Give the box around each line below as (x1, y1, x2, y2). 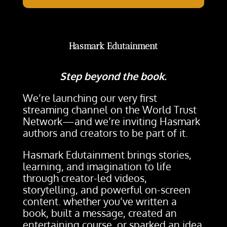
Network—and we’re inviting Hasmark (22, 115, 200, 128)
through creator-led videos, (22, 171, 147, 185)
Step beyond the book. (60, 69, 167, 83)
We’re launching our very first (22, 91, 157, 105)
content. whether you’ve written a (22, 195, 177, 208)
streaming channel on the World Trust (22, 103, 197, 117)
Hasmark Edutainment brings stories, (22, 148, 192, 162)
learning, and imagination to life (22, 160, 171, 173)
